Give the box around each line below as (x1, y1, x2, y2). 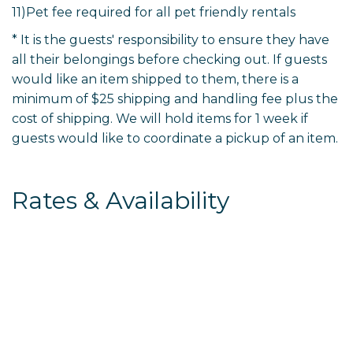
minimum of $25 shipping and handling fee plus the (12, 91, 338, 107)
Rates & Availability (12, 186, 229, 216)
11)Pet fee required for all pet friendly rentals (12, 5, 295, 20)
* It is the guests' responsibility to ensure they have (12, 32, 329, 48)
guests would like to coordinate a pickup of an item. (12, 131, 338, 147)
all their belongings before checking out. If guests (12, 52, 327, 68)
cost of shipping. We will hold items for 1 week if (12, 111, 308, 127)
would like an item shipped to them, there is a (12, 72, 299, 87)
